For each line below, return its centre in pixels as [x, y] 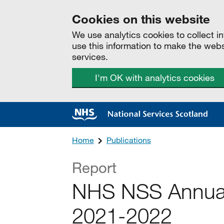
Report [94, 167]
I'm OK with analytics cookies [154, 77]
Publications [129, 140]
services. [90, 56]
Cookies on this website [141, 19]
